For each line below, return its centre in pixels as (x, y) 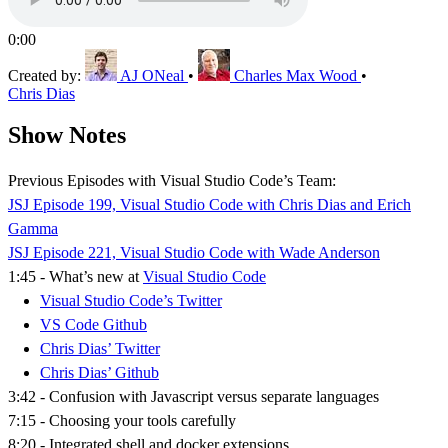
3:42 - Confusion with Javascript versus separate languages (193, 397)
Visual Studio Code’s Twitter (131, 301)
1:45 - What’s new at (75, 277)
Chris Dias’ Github (99, 373)
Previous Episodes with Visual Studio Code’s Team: (172, 181)
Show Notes (67, 135)
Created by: (46, 75)
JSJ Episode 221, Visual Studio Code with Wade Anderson (194, 253)
